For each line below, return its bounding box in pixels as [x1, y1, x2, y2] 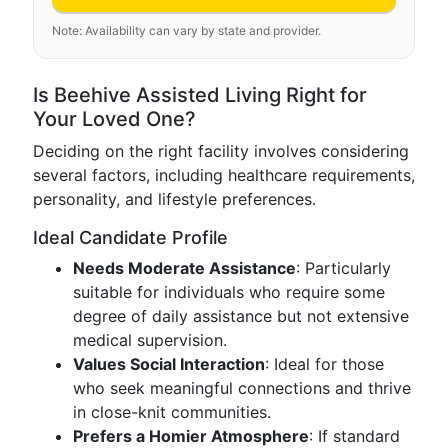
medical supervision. [73, 330, 227, 350]
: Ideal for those [265, 354, 384, 374]
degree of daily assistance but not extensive [73, 306, 409, 326]
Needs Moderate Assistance [73, 258, 296, 278]
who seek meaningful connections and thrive [73, 378, 411, 398]
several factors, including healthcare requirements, [33, 165, 415, 185]
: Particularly [296, 258, 391, 278]
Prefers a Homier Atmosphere [73, 426, 309, 446]
